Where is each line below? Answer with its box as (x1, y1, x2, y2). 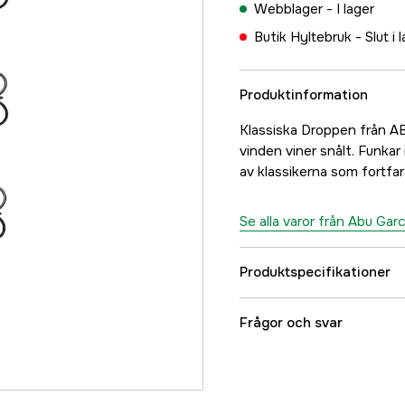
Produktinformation (240, 86, 368, 104)
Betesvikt (261, 356, 323, 374)
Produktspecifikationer (240, 263, 391, 281)
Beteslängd (261, 311, 334, 329)
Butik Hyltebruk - (254, 28, 365, 46)
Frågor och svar (240, 314, 343, 332)
